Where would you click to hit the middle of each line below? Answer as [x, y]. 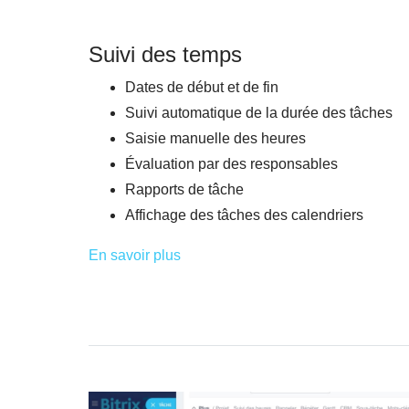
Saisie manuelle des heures [215, 138]
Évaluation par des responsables [231, 163]
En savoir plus [135, 255]
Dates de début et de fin [202, 87]
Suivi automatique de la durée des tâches [259, 112]
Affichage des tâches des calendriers [244, 215]
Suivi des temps [165, 54]
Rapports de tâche [184, 189]
